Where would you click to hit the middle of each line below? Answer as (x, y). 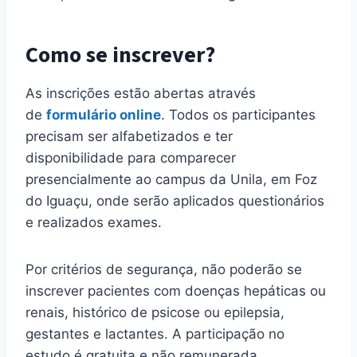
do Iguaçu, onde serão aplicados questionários (175, 201)
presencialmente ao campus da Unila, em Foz (171, 180)
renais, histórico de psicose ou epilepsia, (155, 313)
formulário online (104, 115)
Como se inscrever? (120, 55)
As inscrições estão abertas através (141, 94)
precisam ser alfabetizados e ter (129, 137)
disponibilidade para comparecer (131, 158)
